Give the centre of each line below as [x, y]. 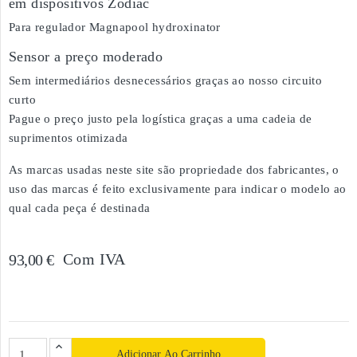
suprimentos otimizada [69, 138]
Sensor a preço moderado [86, 57]
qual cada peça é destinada [80, 208]
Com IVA [94, 259]
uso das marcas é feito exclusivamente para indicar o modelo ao [178, 189]
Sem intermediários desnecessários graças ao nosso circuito [166, 80]
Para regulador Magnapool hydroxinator [115, 27]
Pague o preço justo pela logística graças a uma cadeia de [161, 119]
